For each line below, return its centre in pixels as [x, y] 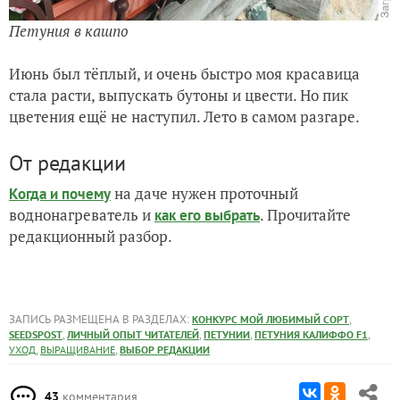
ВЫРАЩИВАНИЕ [78, 350]
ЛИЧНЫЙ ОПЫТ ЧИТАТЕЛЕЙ [133, 335]
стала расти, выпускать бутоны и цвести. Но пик [179, 96]
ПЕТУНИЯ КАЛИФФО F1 [311, 335]
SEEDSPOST [36, 335]
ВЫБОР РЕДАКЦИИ [165, 350]
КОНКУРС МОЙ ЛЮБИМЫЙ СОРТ [271, 320]
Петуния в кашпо [69, 31]
